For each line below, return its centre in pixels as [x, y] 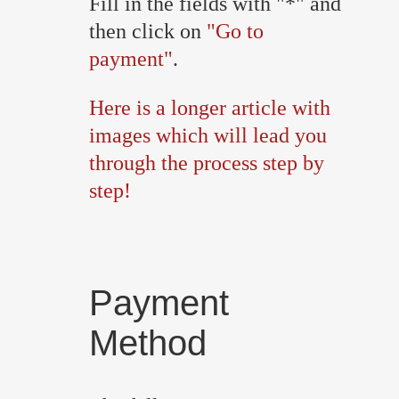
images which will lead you [208, 135]
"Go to [235, 31]
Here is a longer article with [210, 107]
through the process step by [207, 163]
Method [148, 342]
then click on [148, 31]
